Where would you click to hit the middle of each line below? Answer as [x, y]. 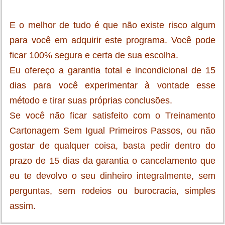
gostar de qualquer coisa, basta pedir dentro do [113, 145]
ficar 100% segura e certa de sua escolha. [94, 55]
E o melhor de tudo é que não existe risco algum [113, 25]
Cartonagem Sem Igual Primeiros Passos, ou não [113, 130]
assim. [23, 206]
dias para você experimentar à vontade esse [113, 85]
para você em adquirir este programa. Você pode [113, 40]
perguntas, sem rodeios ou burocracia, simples [113, 191]
